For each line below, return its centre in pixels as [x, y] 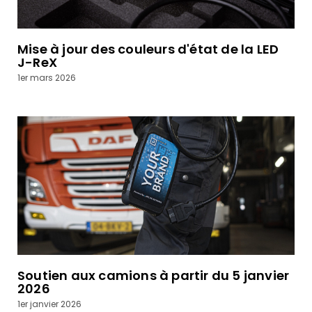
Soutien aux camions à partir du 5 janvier [154, 275]
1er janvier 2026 [49, 304]
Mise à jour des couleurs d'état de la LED [148, 49]
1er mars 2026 [47, 77]
